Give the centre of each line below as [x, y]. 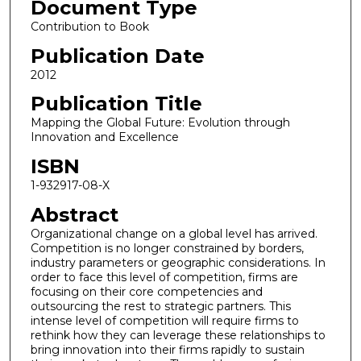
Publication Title [116, 104]
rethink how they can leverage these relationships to [178, 335]
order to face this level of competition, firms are [164, 277]
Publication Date [117, 56]
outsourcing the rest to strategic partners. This [160, 306]
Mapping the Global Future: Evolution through [160, 123]
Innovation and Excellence [104, 137]
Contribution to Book [89, 27]
